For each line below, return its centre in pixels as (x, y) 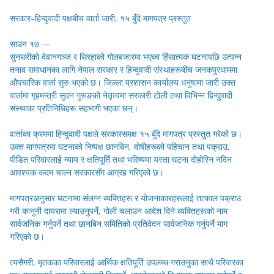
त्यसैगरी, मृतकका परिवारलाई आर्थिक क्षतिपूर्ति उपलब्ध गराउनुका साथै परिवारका (127, 262)
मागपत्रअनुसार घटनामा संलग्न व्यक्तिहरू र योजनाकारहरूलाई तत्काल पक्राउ (125, 198)
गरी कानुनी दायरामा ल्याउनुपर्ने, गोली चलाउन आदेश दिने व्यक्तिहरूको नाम (119, 211)
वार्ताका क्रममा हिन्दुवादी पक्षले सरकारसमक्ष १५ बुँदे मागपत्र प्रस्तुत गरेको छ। (126, 134)
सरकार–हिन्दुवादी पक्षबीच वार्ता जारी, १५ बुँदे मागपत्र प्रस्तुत (100, 18)
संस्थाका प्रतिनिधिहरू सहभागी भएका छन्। (74, 108)
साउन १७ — (30, 44)
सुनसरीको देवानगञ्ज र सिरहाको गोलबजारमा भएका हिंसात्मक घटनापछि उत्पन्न (126, 57)
